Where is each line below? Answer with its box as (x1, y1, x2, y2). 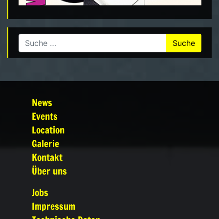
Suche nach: (18, 34, 63, 44)
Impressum (31, 199, 75, 213)
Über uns (31, 164, 67, 177)
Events (31, 109, 58, 123)
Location (31, 123, 65, 136)
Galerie (31, 136, 59, 150)
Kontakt (31, 150, 63, 164)
